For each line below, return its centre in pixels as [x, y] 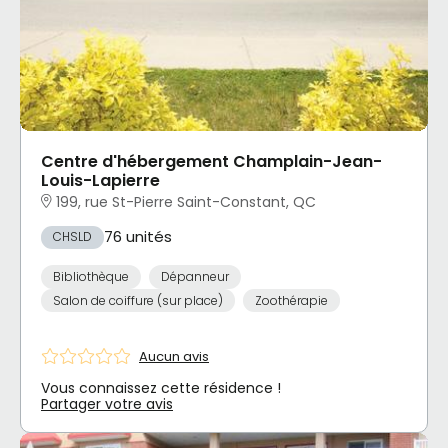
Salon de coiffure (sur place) [138, 300]
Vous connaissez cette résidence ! [161, 388]
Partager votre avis [107, 404]
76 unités [138, 237]
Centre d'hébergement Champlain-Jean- [211, 162]
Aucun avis [174, 356]
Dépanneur [194, 276]
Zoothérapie [291, 300]
